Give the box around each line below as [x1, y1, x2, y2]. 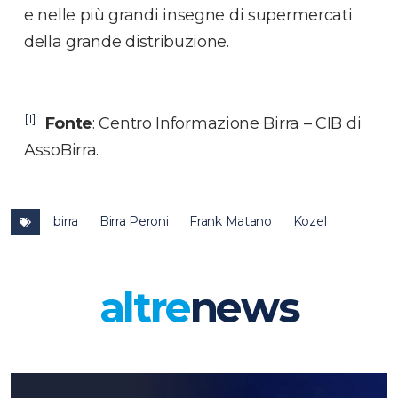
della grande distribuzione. [24, 31, 229, 52]
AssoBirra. [24, 139, 99, 160]
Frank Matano [189, 212, 272, 229]
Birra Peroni [99, 212, 169, 229]
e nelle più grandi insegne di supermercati [24, 4, 353, 25]
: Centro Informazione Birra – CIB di [92, 113, 362, 133]
